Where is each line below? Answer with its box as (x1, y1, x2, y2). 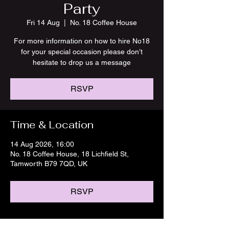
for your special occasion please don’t (21, 48, 143, 56)
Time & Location (10, 118, 94, 131)
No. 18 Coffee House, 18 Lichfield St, (10, 150, 129, 158)
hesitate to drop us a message (33, 58, 131, 66)
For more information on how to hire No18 (14, 37, 150, 45)
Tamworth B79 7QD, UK (10, 159, 87, 168)
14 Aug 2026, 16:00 (10, 140, 74, 148)
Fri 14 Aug (27, 18, 60, 27)
